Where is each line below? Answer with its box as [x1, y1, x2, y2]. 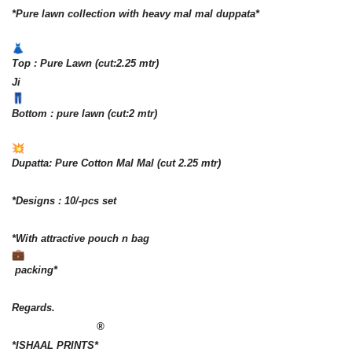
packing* [12, 264, 57, 277]
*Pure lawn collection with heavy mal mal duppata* [12, 7, 259, 20]
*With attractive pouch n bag [12, 233, 152, 245]
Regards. [12, 302, 55, 314]
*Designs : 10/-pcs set [12, 195, 116, 207]
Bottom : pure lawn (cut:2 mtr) [12, 107, 157, 119]
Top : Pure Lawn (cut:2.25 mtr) [12, 57, 159, 70]
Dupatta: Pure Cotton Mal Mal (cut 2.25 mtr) [12, 157, 221, 170]
